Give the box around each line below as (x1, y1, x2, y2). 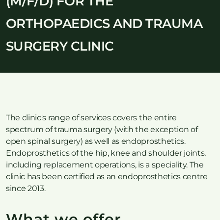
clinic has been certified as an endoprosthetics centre (6, 172, 208, 181)
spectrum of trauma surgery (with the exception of (6, 125, 198, 134)
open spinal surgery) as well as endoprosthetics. (6, 137, 186, 146)
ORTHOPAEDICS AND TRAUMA (6, 16, 203, 31)
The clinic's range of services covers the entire (6, 113, 177, 122)
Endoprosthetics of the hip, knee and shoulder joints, (6, 148, 206, 158)
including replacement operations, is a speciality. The (6, 160, 204, 169)
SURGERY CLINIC (6, 38, 114, 54)
